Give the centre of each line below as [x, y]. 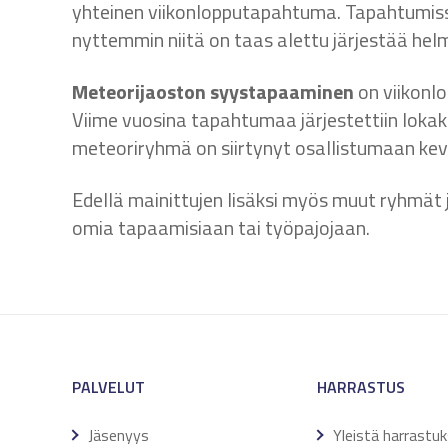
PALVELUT [108, 387]
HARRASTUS [360, 387]
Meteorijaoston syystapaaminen [213, 91]
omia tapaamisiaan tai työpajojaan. [221, 227]
